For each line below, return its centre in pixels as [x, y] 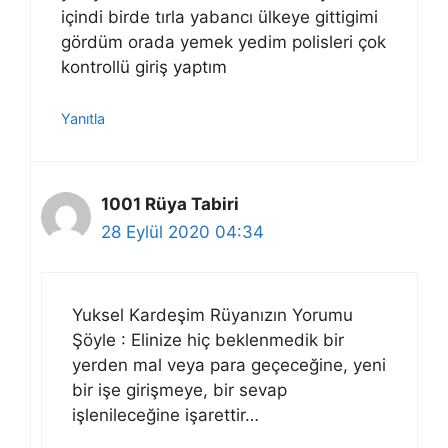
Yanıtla [83, 118]
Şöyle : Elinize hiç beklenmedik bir [208, 340]
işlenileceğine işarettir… [165, 415]
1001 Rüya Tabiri [170, 203]
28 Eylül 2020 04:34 [182, 231]
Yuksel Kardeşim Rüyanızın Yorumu [212, 315]
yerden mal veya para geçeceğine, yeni [229, 365]
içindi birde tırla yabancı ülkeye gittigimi [219, 17]
